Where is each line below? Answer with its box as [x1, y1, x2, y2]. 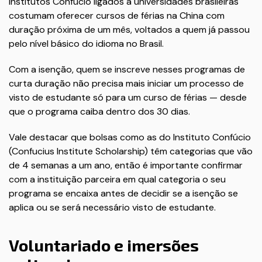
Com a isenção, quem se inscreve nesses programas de [9, 63, 245, 75]
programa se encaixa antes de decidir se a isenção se [9, 187, 238, 199]
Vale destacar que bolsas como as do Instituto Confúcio [9, 131, 251, 143]
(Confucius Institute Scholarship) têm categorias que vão [9, 145, 253, 157]
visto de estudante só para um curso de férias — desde [9, 91, 247, 104]
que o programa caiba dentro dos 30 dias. [9, 105, 190, 118]
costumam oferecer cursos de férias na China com [9, 9, 225, 22]
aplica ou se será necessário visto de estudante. [9, 201, 216, 213]
